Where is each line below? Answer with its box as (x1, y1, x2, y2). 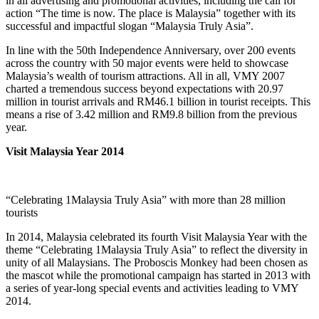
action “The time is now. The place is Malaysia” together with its (6, 6, 296, 19)
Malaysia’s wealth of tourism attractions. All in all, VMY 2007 (6, 69, 285, 82)
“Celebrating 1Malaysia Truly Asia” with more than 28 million (6, 193, 286, 206)
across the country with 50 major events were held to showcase (6, 56, 288, 69)
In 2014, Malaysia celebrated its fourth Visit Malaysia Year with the (6, 230, 307, 243)
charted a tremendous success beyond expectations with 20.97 (6, 82, 283, 95)
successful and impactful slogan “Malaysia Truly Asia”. (6, 19, 253, 32)
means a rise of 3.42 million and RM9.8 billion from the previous (6, 108, 297, 120)
